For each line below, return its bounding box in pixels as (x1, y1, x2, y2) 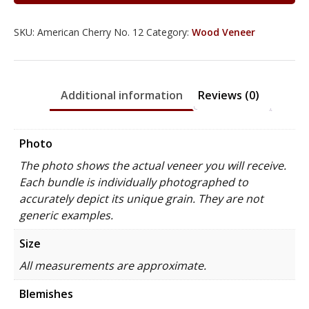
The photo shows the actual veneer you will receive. (19, 157, 286, 173)
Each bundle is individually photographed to (19, 174, 248, 190)
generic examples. (19, 207, 113, 223)
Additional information (61, 88, 183, 103)
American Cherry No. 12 (37, 26, 143, 39)
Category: (146, 26, 192, 39)
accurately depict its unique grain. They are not (19, 190, 263, 206)
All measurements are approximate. (19, 257, 206, 273)
